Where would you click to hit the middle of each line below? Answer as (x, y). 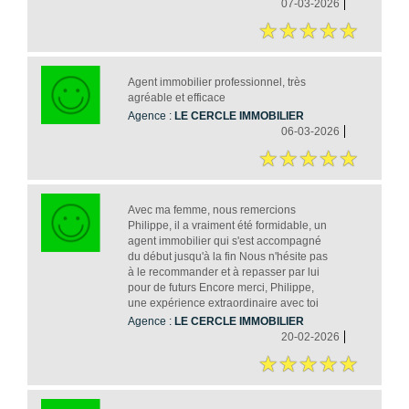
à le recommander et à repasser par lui (223, 273)
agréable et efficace (176, 98)
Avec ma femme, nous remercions (211, 210)
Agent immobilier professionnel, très (216, 83)
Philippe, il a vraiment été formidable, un (227, 226)
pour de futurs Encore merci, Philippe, (220, 288)
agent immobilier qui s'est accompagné (224, 241)
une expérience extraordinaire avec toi (223, 304)
